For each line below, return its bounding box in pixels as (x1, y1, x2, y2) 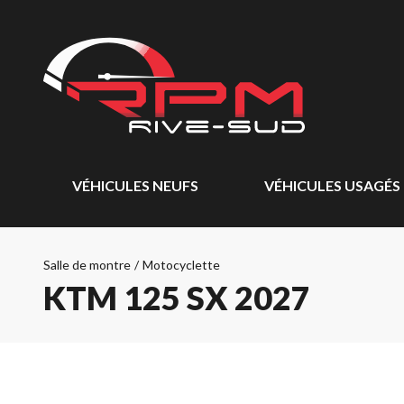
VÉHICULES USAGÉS (263, 177, 400, 194)
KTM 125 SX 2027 (43, 278, 310, 317)
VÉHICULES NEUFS (72, 177, 198, 194)
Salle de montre (43, 257, 131, 272)
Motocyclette (142, 257, 220, 272)
